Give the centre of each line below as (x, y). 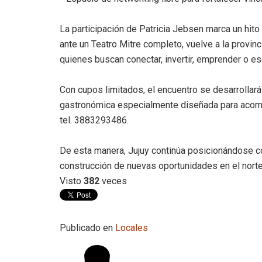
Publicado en (86, 228)
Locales (132, 228)
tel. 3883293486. (94, 120)
